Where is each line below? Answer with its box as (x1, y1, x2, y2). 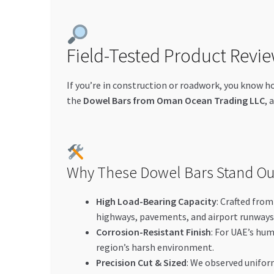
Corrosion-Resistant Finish (95, 226, 211, 239)
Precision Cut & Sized (95, 256, 187, 269)
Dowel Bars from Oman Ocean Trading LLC (83, 94, 265, 107)
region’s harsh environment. (95, 241, 214, 254)
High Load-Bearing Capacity (95, 195, 217, 208)
